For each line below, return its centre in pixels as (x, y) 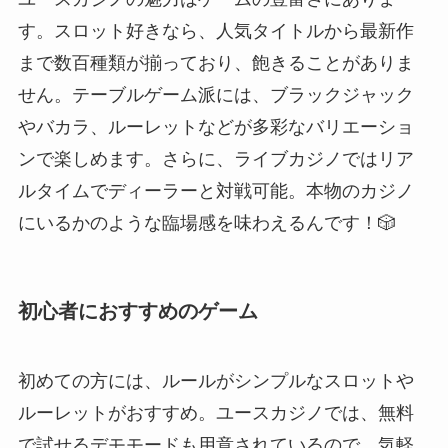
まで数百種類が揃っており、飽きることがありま (215, 63)
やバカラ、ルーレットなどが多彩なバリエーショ (215, 127)
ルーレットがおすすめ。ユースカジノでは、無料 (215, 412)
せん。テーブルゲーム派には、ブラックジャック (215, 95)
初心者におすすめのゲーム (137, 311)
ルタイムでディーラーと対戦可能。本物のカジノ (215, 191)
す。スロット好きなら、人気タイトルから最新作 (215, 31)
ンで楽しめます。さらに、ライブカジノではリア (215, 159)
